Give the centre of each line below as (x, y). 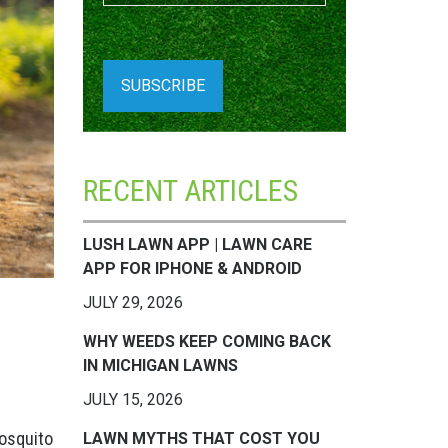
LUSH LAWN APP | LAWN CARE (197, 244)
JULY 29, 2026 (132, 302)
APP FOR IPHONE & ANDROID (192, 268)
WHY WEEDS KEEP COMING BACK (206, 341)
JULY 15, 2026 (132, 399)
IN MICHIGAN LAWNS (160, 365)
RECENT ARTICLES (190, 190)
